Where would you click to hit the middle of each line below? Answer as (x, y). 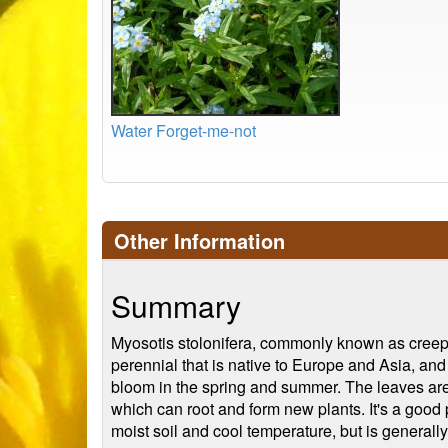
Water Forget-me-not (183, 130)
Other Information (199, 240)
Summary (176, 305)
